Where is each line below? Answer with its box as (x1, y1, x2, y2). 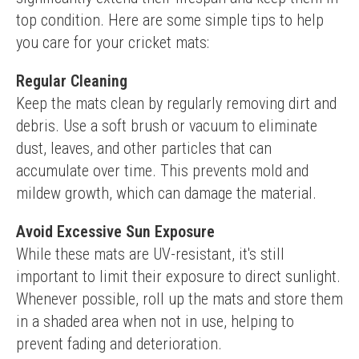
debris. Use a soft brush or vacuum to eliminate (16, 116, 317, 135)
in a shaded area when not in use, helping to (16, 312, 294, 331)
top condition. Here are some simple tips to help (16, 10, 324, 30)
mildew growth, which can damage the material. (16, 184, 317, 203)
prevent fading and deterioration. (16, 334, 222, 353)
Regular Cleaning (16, 71, 127, 91)
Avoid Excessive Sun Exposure (16, 222, 215, 241)
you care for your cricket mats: (16, 33, 209, 52)
